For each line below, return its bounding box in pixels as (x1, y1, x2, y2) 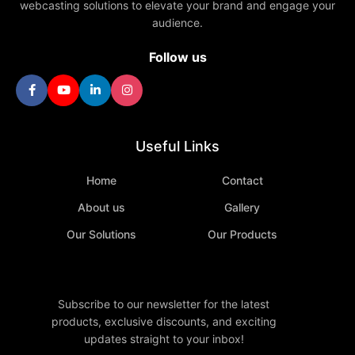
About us (77, 200, 125, 214)
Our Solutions (66, 227, 136, 241)
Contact (221, 173, 263, 187)
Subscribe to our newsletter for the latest (58, 296, 269, 311)
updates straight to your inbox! (83, 331, 244, 345)
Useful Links (136, 137, 219, 155)
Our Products (207, 227, 277, 241)
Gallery (224, 200, 261, 214)
